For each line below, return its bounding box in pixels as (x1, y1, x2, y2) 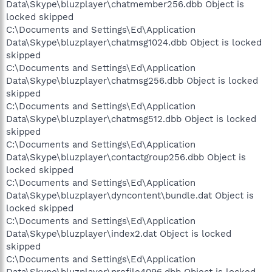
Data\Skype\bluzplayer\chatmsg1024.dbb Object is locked (6, 36, 262, 48)
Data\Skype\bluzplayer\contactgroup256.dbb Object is (6, 151, 246, 163)
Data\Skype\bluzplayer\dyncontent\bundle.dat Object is (6, 189, 254, 201)
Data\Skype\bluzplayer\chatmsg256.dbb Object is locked (6, 75, 258, 86)
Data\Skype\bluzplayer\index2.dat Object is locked (6, 228, 231, 239)
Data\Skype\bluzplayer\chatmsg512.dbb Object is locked (6, 113, 256, 124)
